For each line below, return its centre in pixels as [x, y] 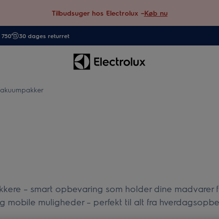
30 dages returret [44, 36]
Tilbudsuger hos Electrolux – [98, 13]
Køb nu [156, 13]
